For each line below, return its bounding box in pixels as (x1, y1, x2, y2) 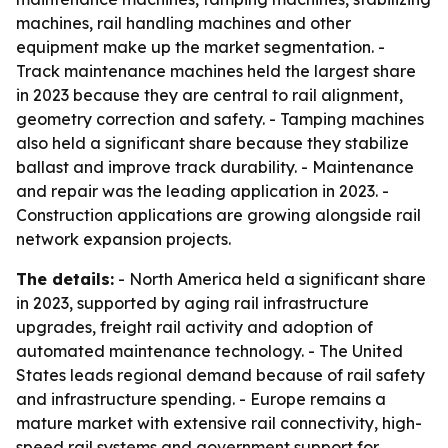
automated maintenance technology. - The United (16, 341, 403, 361)
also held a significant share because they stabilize (16, 133, 409, 153)
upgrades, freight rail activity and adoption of (16, 317, 373, 337)
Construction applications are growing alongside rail (16, 205, 421, 225)
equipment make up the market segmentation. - (16, 37, 385, 57)
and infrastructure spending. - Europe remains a (16, 389, 386, 409)
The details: (16, 269, 114, 289)
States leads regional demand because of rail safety (16, 365, 425, 385)
